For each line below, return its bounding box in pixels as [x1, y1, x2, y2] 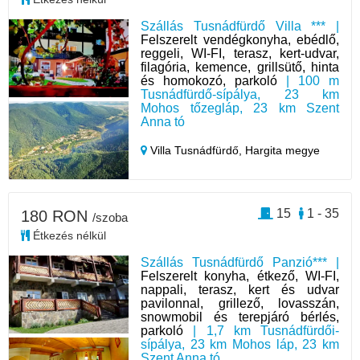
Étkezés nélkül [30, 228, 106, 242]
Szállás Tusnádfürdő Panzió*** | [141, 255, 339, 269]
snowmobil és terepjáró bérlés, [141, 309, 339, 324]
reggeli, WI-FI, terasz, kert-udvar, [141, 46, 339, 60]
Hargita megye [245, 143, 321, 157]
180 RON [21, 207, 92, 225]
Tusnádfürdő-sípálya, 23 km [141, 87, 339, 101]
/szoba [92, 210, 128, 224]
